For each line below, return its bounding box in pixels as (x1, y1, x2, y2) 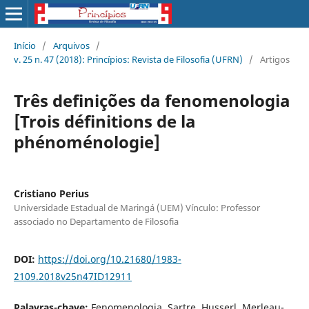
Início (13, 39, 36, 52)
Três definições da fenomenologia (13, 88, 290, 112)
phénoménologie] (13, 130, 160, 153)
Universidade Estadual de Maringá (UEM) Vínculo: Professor (13, 201, 260, 214)
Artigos (259, 52, 290, 66)
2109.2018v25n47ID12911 (13, 269, 132, 283)
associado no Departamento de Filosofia (13, 215, 179, 228)
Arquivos (52, 39, 90, 52)
